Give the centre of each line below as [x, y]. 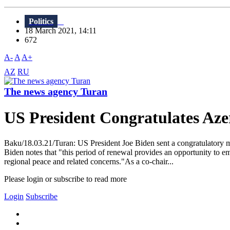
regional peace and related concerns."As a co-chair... [89, 161]
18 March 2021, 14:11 [64, 31]
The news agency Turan [56, 92]
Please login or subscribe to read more [65, 179]
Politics [41, 22]
